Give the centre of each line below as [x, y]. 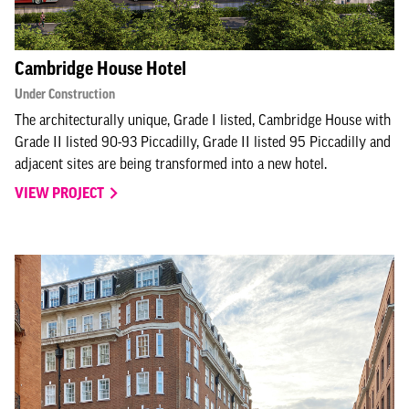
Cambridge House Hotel [100, 68]
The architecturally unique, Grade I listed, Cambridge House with [203, 120]
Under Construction [65, 94]
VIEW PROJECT [61, 193]
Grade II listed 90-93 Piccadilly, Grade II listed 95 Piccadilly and [203, 142]
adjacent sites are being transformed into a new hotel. [171, 163]
